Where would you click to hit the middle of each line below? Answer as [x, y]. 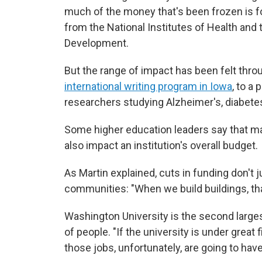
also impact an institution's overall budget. [161, 145]
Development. [96, 43]
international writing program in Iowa [148, 86]
